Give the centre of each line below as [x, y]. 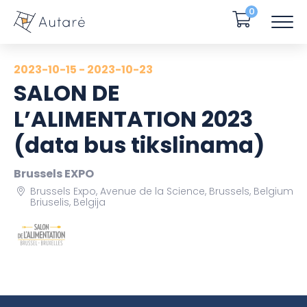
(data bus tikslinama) [139, 145]
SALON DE [67, 93]
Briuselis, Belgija [68, 202]
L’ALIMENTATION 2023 [133, 119]
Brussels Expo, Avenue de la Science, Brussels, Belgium [162, 192]
